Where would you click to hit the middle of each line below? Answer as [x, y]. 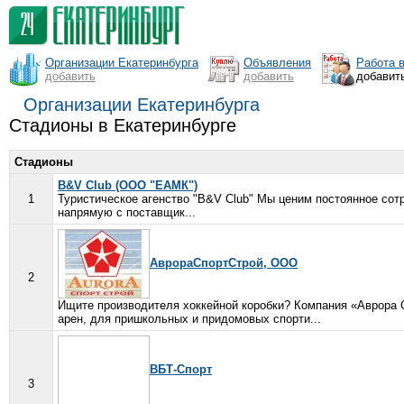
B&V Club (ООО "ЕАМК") [128, 185]
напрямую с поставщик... [127, 212]
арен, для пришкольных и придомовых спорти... [189, 319]
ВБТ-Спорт [181, 369]
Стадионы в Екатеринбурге [123, 125]
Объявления [277, 63]
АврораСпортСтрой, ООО [224, 262]
